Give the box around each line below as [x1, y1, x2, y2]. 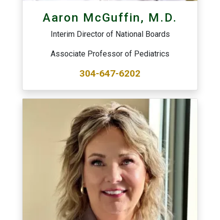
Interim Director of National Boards [50, 29, 170, 39]
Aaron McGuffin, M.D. [43, 10, 177, 25]
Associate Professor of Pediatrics [51, 49, 169, 58]
